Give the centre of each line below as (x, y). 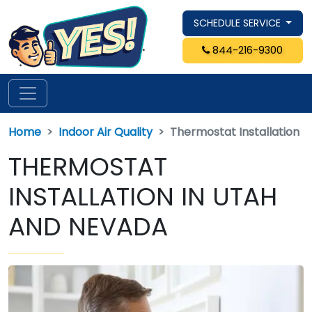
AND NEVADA (88, 226)
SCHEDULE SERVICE (238, 23)
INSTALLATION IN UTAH (143, 196)
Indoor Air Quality (106, 132)
